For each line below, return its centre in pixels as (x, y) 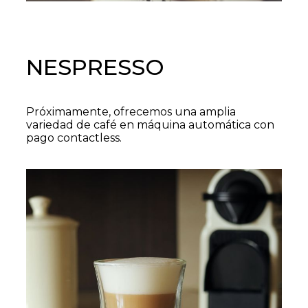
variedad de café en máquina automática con (150, 125)
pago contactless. (74, 138)
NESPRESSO (95, 67)
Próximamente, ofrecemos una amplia (131, 112)
